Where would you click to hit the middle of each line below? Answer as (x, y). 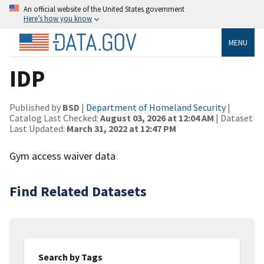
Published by (36, 107)
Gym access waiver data (62, 156)
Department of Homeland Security (156, 107)
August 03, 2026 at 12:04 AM (157, 118)
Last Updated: (38, 128)
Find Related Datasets (78, 191)
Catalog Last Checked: (55, 118)
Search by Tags (70, 257)
